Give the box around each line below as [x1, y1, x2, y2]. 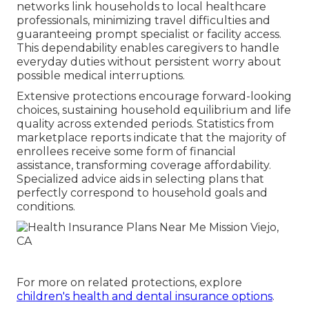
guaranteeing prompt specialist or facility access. [17, 27, 281, 41]
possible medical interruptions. [17, 68, 185, 82]
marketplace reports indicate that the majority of [17, 130, 286, 144]
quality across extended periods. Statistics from [17, 117, 274, 130]
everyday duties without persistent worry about [17, 54, 281, 68]
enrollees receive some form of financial [17, 144, 236, 158]
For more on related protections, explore [17, 275, 242, 289]
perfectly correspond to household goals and [17, 186, 268, 199]
